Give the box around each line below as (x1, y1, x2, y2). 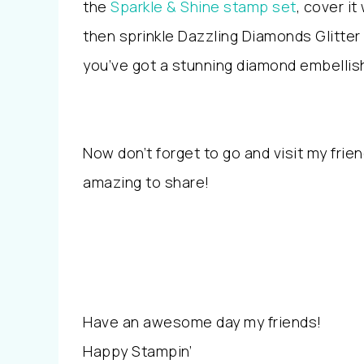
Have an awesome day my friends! (83, 312, 322, 331)
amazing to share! (83, 172, 210, 192)
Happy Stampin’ (83, 341, 192, 361)
